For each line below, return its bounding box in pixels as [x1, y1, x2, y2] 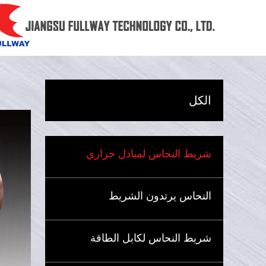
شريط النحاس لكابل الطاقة [90, 232, 211, 244]
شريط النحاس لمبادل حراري [86, 147, 211, 160]
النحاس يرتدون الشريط [109, 189, 211, 202]
